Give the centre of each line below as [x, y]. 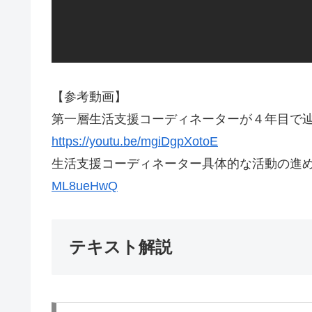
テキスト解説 [120, 247]
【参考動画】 [89, 96]
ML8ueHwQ [85, 186]
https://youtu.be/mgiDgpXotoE [135, 141]
